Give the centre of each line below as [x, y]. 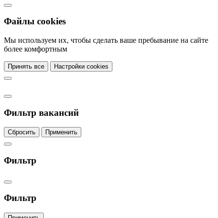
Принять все [26, 67]
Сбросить [22, 132]
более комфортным [36, 49]
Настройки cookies [81, 67]
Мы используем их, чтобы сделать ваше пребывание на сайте [106, 40]
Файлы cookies [35, 21]
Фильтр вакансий [41, 112]
